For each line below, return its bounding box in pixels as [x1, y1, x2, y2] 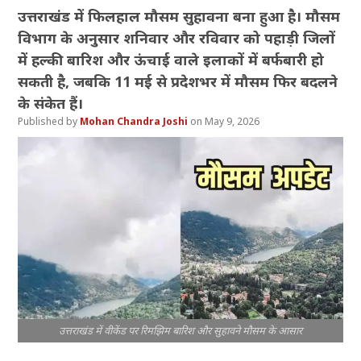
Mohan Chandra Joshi [80, 114, 191, 129]
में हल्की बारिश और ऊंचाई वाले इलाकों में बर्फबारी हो [18, 50, 325, 70]
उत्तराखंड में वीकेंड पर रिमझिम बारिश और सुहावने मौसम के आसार [59, 322, 302, 338]
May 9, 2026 [205, 114, 263, 129]
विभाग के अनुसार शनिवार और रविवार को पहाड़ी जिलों [18, 28, 336, 48]
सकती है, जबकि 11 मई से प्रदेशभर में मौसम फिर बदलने [18, 72, 338, 92]
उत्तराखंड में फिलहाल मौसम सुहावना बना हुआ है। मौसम [18, 6, 341, 27]
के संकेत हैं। [18, 93, 84, 114]
